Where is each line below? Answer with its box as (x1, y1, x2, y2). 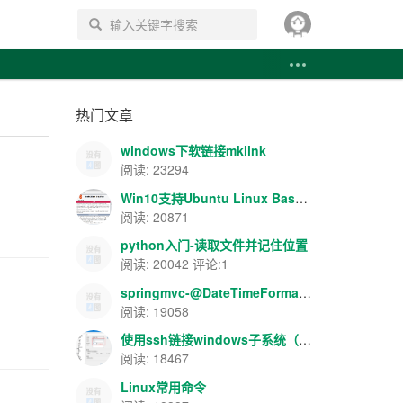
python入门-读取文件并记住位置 (120, 236, 308, 254)
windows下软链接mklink (120, 141, 266, 159)
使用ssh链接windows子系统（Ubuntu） (298, 330, 311, 348)
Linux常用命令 (120, 377, 206, 396)
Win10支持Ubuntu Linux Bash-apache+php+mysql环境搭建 (294, 188, 308, 207)
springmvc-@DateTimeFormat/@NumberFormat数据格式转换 (298, 282, 311, 301)
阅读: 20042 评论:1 (120, 255, 228, 273)
